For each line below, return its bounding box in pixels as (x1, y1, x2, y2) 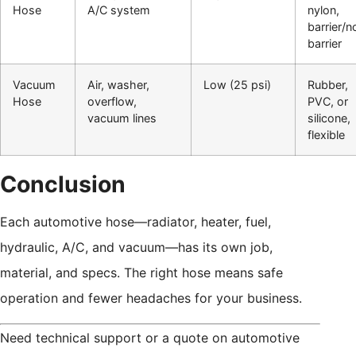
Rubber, (308, 77, 348, 91)
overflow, (87, 94, 137, 108)
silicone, (308, 110, 350, 125)
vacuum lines (87, 110, 157, 125)
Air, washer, (87, 77, 149, 91)
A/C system (87, 2, 150, 17)
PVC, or (308, 94, 348, 108)
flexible (308, 127, 345, 141)
